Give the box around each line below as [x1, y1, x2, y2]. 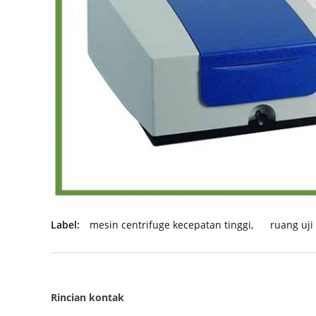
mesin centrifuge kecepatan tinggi [90, 218, 251, 231]
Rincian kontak [51, 291, 124, 304]
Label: [51, 218, 80, 231]
